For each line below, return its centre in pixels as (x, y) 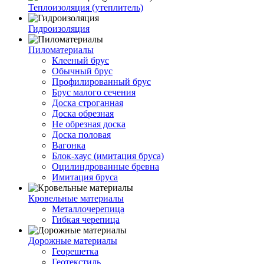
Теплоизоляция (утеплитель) (86, 7)
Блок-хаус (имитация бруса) (108, 156)
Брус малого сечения (94, 92)
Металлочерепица (88, 209)
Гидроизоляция (59, 28)
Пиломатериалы (61, 49)
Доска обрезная (83, 113)
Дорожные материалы (73, 240)
